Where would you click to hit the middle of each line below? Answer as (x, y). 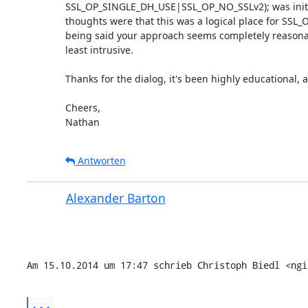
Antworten (100, 160)
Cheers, (82, 107)
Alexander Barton (115, 198)
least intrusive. (99, 49)
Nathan (82, 122)
